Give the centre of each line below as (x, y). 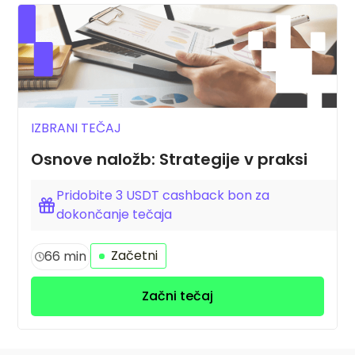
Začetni (133, 256)
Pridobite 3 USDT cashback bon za (163, 196)
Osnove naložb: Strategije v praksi (170, 159)
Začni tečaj (177, 296)
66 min (66, 257)
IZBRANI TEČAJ (76, 128)
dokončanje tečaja (115, 215)
